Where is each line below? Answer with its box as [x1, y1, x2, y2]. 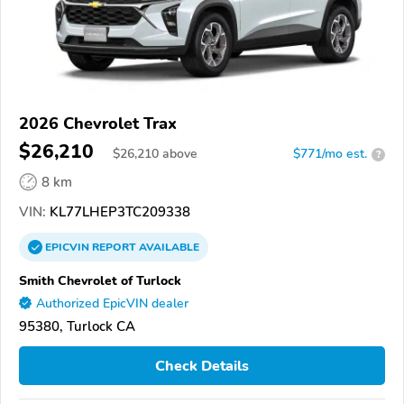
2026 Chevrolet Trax [19, 113, 177, 135]
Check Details [155, 355, 249, 376]
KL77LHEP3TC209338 [46, 203, 190, 222]
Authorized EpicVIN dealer [36, 295, 188, 313]
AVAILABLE [136, 240, 199, 255]
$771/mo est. [293, 145, 367, 163]
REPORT [92, 240, 136, 255]
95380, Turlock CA [19, 317, 135, 336]
